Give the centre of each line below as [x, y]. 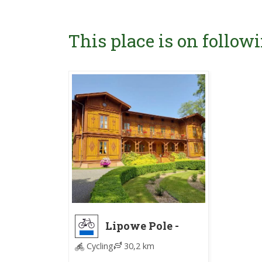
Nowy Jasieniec [149, 237]
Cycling [99, 246]
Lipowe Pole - [142, 225]
